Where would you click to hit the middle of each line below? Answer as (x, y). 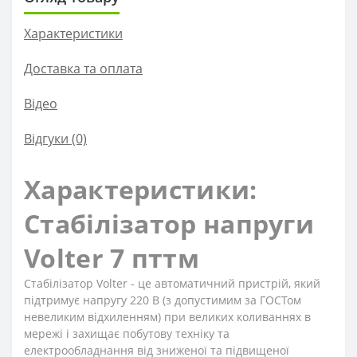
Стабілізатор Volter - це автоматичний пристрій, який (172, 284)
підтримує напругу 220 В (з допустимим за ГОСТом (163, 300)
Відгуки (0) (55, 139)
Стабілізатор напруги (169, 224)
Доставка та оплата (83, 69)
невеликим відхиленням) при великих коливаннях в (167, 317)
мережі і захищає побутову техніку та (127, 334)
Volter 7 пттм (112, 258)
